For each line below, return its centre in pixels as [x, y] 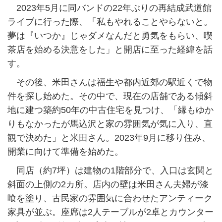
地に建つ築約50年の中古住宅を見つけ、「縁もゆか [111, 110]
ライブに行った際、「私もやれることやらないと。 [110, 22]
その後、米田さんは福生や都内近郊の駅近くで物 [110, 83]
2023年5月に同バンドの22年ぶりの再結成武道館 [110, 8]
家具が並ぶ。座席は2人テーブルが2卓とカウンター [111, 212]
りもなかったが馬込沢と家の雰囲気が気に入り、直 [110, 124]
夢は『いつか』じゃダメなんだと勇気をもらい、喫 [110, 36]
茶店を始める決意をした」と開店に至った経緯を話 [110, 50]
